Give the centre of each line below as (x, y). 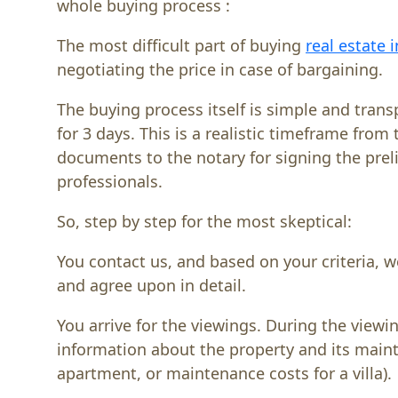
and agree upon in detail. (151, 285)
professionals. (110, 181)
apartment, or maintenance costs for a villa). (224, 373)
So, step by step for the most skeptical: (204, 221)
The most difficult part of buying (181, 45)
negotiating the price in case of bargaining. (220, 69)
